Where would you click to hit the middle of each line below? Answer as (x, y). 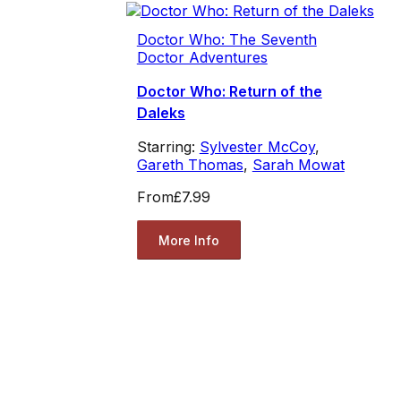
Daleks (161, 113)
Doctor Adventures (202, 58)
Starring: (168, 147)
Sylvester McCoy (257, 147)
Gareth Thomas (190, 165)
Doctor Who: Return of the (229, 92)
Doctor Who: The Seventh (226, 40)
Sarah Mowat (298, 165)
